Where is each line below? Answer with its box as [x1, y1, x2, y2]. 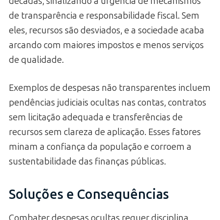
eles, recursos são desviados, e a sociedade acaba [9, 25, 204, 36]
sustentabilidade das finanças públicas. [9, 156, 166, 167]
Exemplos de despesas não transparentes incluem [9, 82, 211, 93]
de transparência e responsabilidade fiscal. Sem [9, 10, 199, 21]
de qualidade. [9, 54, 64, 65]
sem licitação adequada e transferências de [9, 111, 183, 123]
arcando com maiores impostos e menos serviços [9, 39, 204, 51]
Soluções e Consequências [9, 186, 169, 202]
